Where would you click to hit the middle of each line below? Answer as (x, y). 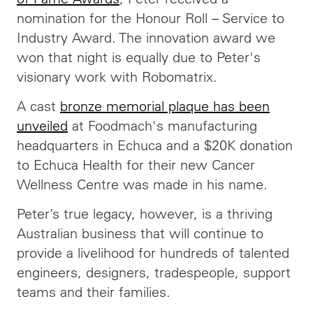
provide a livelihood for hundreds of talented (153, 253)
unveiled (42, 125)
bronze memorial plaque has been (165, 106)
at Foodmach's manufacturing (162, 125)
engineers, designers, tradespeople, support (154, 272)
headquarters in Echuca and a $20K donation (155, 145)
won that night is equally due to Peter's (139, 57)
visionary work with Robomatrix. (117, 77)
